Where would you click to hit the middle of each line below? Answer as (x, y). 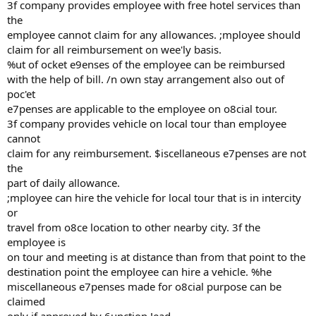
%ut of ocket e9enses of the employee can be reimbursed (146, 64)
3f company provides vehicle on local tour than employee (147, 123)
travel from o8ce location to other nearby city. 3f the (134, 227)
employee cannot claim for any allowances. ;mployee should (154, 35)
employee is (36, 242)
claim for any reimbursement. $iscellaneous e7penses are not (157, 153)
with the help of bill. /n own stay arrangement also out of (146, 79)
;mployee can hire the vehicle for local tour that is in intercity (154, 197)
